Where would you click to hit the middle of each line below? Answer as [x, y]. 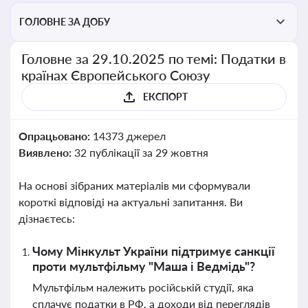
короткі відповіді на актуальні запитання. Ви [131, 202]
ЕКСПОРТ [165, 97]
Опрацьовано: [56, 136]
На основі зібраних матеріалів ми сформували [134, 185]
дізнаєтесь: [47, 218]
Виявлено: [46, 152]
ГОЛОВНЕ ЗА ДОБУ [65, 22]
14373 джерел [129, 136]
